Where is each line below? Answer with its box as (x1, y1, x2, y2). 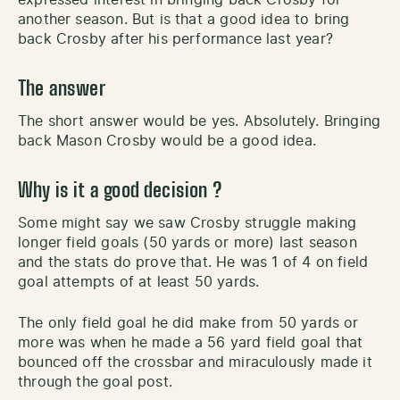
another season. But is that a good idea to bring (18, 12, 350, 27)
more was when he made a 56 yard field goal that (18, 335, 363, 350)
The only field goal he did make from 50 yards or (18, 315, 359, 330)
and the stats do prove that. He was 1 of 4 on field (18, 254, 369, 270)
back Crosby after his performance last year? (18, 31, 338, 46)
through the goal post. (18, 374, 178, 389)
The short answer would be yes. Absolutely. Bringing (18, 113, 381, 129)
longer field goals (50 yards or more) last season (18, 235, 357, 250)
